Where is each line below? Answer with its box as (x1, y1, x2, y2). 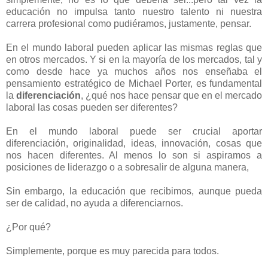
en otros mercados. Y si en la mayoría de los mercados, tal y (6, 54, 262, 65)
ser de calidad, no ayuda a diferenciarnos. (6, 197, 185, 208)
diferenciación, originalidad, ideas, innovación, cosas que (6, 138, 262, 148)
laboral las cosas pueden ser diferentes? (6, 102, 178, 112)
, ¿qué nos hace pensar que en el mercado (81, 90, 262, 100)
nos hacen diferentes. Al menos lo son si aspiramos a (6, 150, 262, 160)
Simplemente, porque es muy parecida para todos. (6, 245, 219, 256)
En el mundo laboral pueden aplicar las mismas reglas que (6, 42, 262, 53)
